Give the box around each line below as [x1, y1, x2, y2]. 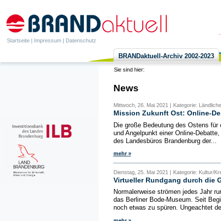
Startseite [7, 37, 30, 43]
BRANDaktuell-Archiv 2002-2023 [118, 52, 214, 60]
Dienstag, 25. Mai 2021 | [113, 169, 171, 175]
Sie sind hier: [113, 67, 146, 73]
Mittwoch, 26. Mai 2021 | [113, 102, 171, 109]
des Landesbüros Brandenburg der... [113, 137, 217, 145]
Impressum [34, 37, 61, 43]
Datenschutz [66, 37, 96, 43]
